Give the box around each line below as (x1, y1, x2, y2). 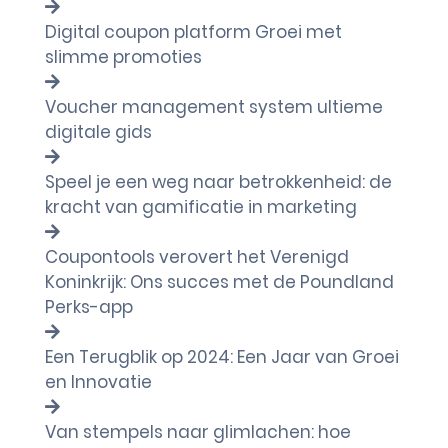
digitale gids (45, 120, 152, 144)
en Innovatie (45, 370, 152, 394)
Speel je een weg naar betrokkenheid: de (45, 170, 392, 194)
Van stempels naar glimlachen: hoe (45, 420, 351, 444)
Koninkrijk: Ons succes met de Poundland (45, 270, 394, 294)
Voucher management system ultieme (45, 95, 383, 119)
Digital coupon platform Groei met (45, 20, 342, 44)
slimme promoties (45, 45, 202, 69)
